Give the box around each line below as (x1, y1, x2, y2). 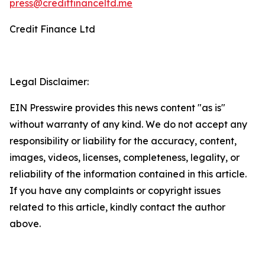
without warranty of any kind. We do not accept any (9, 118, 247, 130)
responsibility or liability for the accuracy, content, (9, 135, 237, 147)
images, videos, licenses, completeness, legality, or (9, 151, 240, 163)
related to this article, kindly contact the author (9, 201, 225, 213)
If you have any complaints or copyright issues (9, 185, 221, 196)
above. (9, 218, 41, 230)
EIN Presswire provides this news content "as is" (9, 102, 225, 114)
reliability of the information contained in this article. (9, 168, 247, 180)
